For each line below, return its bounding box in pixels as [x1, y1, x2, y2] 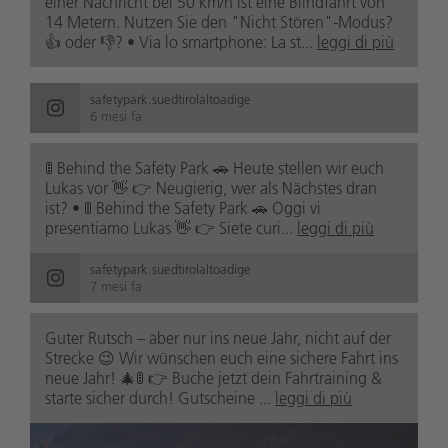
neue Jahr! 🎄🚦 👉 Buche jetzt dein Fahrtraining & [45, 368, 382, 389]
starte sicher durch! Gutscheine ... [45, 388, 275, 409]
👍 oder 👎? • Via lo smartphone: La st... [45, 32, 317, 53]
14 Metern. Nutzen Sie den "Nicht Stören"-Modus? [45, 12, 393, 33]
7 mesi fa [90, 278, 142, 295]
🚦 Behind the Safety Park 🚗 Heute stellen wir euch [45, 158, 384, 179]
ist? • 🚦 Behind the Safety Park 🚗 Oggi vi [45, 198, 321, 219]
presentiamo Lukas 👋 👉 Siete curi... [45, 218, 297, 239]
